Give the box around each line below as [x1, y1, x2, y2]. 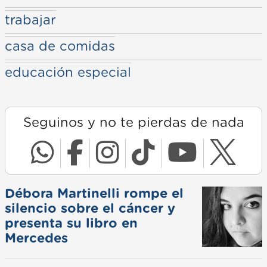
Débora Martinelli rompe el [5, 187, 184, 200]
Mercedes [5, 231, 68, 245]
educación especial [5, 66, 131, 79]
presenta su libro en [5, 216, 138, 230]
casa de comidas [5, 39, 115, 53]
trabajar [5, 13, 56, 27]
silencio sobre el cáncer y [5, 201, 175, 215]
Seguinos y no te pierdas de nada [23, 116, 244, 129]
